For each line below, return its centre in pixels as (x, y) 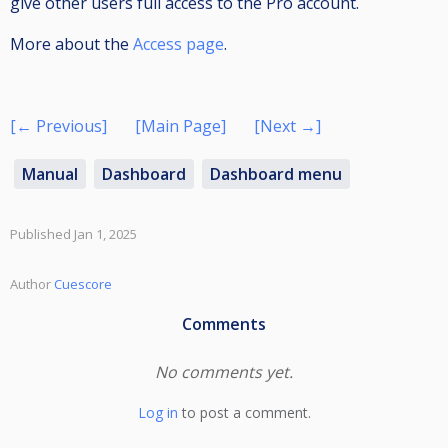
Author (32, 284)
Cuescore (83, 284)
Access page (178, 44)
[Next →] (287, 126)
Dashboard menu (276, 174)
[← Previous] (58, 126)
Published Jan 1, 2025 (73, 234)
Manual (50, 174)
